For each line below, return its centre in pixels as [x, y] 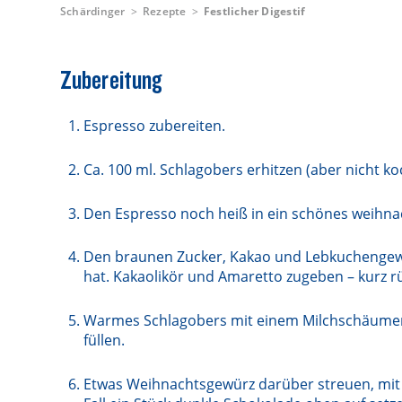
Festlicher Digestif [254, 11]
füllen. [104, 340]
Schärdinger [93, 11]
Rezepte [164, 11]
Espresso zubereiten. [154, 126]
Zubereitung [112, 79]
